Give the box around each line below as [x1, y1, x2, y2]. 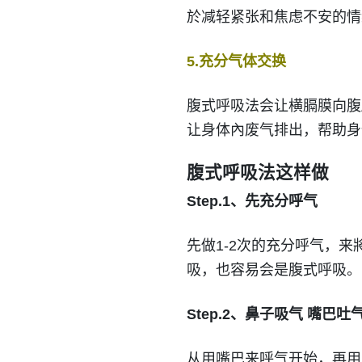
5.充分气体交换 [186, 53, 286, 70]
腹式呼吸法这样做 [186, 162, 329, 183]
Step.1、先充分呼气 [186, 193, 318, 210]
